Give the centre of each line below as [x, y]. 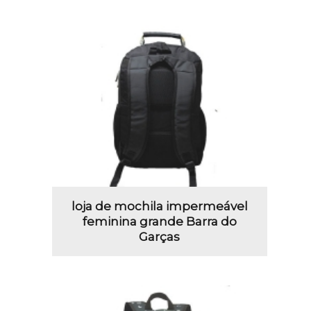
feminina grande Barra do [159, 222]
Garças [160, 237]
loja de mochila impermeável [159, 207]
